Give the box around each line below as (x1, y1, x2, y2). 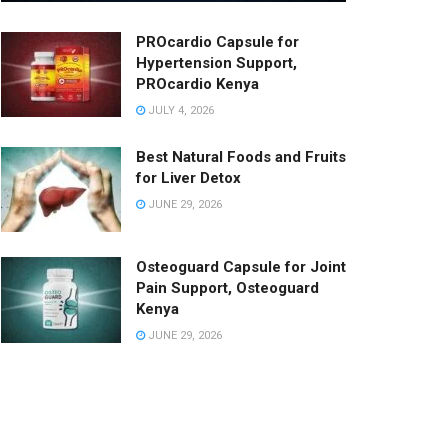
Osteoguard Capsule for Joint (136, 258, 346, 277)
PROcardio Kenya (136, 74, 259, 93)
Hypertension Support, (136, 53, 297, 72)
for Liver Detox (136, 168, 241, 187)
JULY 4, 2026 (145, 103, 214, 117)
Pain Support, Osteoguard (136, 279, 319, 298)
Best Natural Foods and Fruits (136, 147, 346, 166)
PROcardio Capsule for (136, 32, 299, 51)
